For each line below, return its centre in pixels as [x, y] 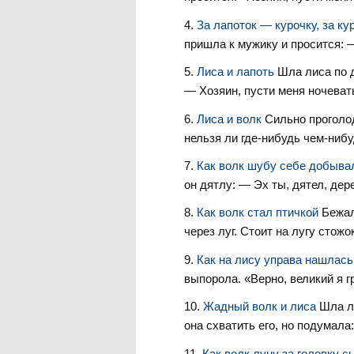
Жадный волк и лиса [261, 307]
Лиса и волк [230, 119]
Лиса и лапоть [237, 72]
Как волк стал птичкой [259, 213]
